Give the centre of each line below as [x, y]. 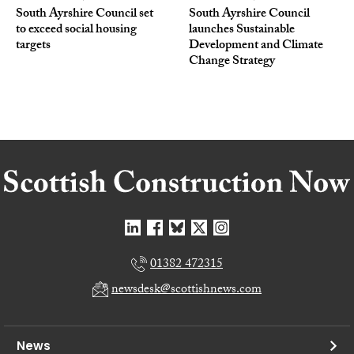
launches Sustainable [242, 30]
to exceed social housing [76, 30]
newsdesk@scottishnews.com [186, 290]
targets [33, 46]
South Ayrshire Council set [85, 14]
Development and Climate [256, 46]
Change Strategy [232, 62]
